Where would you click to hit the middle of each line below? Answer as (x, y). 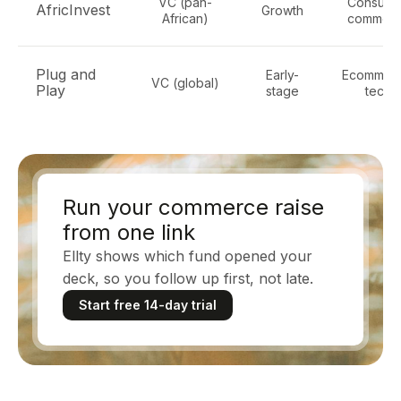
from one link (129, 232)
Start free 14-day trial (148, 305)
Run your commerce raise (193, 207)
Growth (282, 10)
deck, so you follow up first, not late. (188, 278)
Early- (282, 75)
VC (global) (185, 83)
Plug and (66, 74)
